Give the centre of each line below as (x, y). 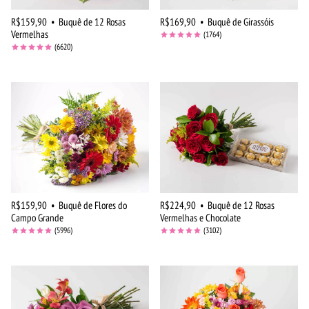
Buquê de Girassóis (241, 22)
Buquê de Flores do (93, 206)
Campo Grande (37, 218)
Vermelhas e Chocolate (200, 218)
